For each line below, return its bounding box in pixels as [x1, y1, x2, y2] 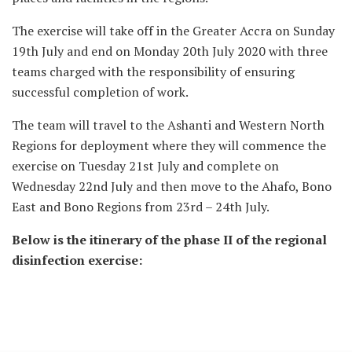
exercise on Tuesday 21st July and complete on [12, 157, 279, 175]
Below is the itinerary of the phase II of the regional [12, 231, 327, 249]
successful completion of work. [12, 83, 189, 101]
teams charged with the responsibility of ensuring [12, 63, 295, 81]
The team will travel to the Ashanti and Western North [12, 116, 324, 134]
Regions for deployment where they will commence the [12, 137, 326, 155]
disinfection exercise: [12, 251, 142, 269]
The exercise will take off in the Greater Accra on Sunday [12, 22, 335, 40]
